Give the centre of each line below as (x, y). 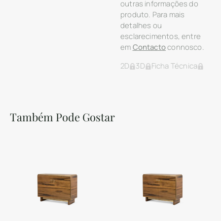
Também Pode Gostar (62, 117)
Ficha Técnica (174, 66)
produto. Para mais (153, 14)
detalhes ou (141, 25)
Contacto (149, 47)
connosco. (185, 47)
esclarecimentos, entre (161, 36)
